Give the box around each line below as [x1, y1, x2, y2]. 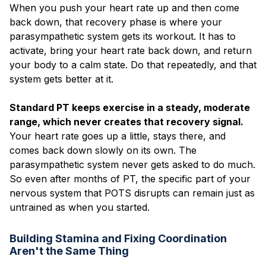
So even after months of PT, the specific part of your [9, 172, 251, 185]
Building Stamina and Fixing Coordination [9, 232, 227, 245]
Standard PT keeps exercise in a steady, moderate [9, 101, 250, 113]
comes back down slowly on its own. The [9, 144, 197, 156]
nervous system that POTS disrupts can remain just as [9, 186, 255, 199]
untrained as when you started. [9, 201, 150, 213]
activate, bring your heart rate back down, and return [9, 44, 252, 56]
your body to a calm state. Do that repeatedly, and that [9, 58, 256, 71]
